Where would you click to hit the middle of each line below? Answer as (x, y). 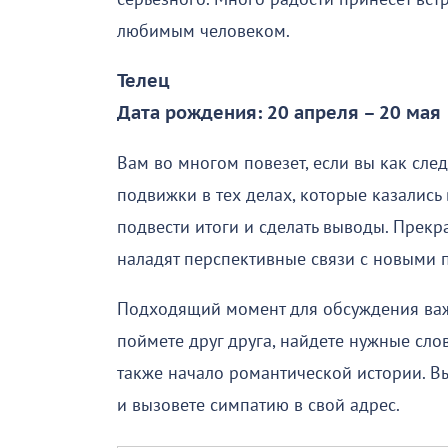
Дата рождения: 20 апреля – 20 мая (279, 113)
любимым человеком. (203, 31)
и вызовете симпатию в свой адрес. (258, 405)
